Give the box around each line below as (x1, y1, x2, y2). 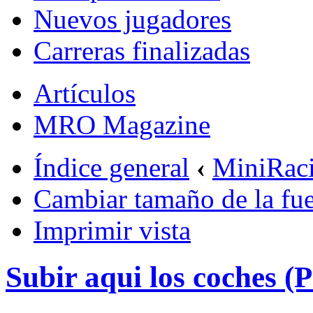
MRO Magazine (34, 110, 210, 140)
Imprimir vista (34, 215, 191, 245)
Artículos (34, 78, 136, 108)
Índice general (34, 152, 189, 182)
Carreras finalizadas (34, 36, 250, 66)
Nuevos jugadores (34, 4, 231, 34)
